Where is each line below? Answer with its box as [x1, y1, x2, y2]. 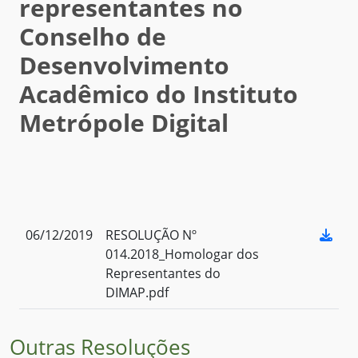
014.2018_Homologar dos [105, 245, 259, 264]
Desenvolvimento [19, 49, 229, 82]
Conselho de [19, 20, 166, 54]
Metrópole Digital [19, 106, 229, 140]
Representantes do [105, 265, 221, 283]
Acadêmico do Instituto [19, 78, 298, 111]
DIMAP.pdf [105, 284, 169, 302]
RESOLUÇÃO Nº [105, 226, 197, 245]
